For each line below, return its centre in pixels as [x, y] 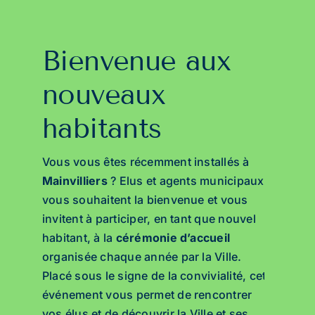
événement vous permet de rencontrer [147, 295]
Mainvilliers [75, 181]
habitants [102, 128]
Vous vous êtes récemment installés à [146, 162]
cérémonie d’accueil [173, 238]
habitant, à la [79, 238]
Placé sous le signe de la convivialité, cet [154, 276]
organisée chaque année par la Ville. [142, 257]
